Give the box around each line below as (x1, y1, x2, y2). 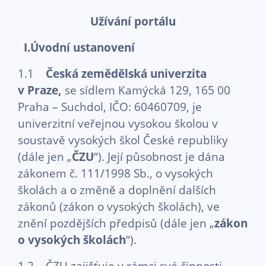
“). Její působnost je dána (94, 148, 225, 164)
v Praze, (18, 82, 65, 98)
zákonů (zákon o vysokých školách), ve (18, 198, 220, 214)
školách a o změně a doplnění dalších (18, 182, 216, 198)
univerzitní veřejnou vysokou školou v (18, 115, 218, 131)
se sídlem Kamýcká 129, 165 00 (65, 82, 230, 98)
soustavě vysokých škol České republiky (18, 132, 228, 148)
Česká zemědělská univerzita (46, 65, 207, 81)
